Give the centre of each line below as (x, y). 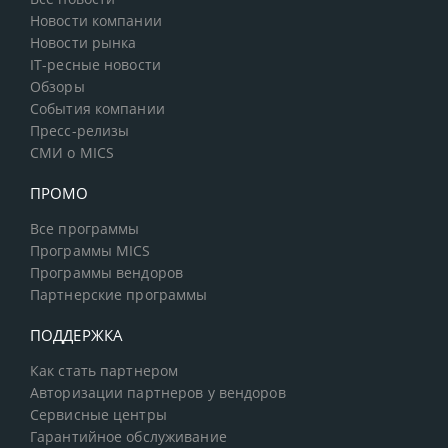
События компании (97, 108)
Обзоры (57, 86)
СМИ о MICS (72, 152)
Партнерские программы (119, 294)
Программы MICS (90, 250)
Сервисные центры (98, 414)
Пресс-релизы (80, 130)
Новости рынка (83, 42)
